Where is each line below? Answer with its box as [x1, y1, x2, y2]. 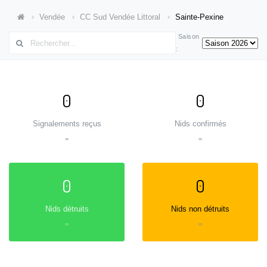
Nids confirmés [174, 119, 226, 128]
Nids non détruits [171, 204, 229, 213]
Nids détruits [45, 204, 89, 213]
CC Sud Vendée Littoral [80, 12, 161, 21]
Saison [176, 33, 200, 41]
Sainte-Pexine [175, 12, 224, 21]
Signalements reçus [32, 119, 101, 128]
